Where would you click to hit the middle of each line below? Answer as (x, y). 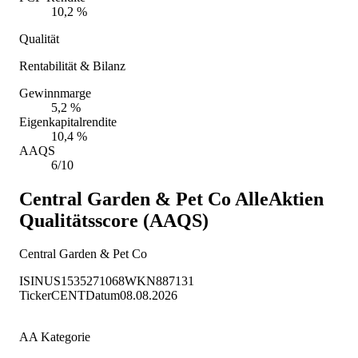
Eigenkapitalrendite (68, 121)
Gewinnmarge (55, 93)
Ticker (35, 296)
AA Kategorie (55, 337)
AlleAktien (277, 199)
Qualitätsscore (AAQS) (114, 220)
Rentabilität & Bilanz (72, 66)
